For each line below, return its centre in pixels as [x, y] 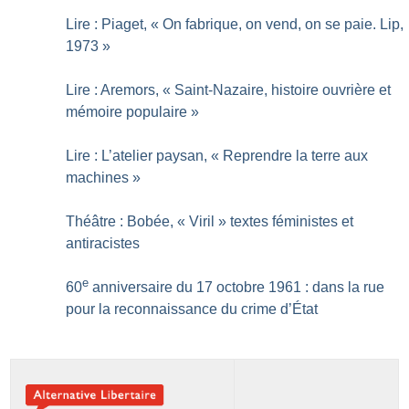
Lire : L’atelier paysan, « [143, 155]
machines [98, 177]
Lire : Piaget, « [113, 24]
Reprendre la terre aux [296, 155]
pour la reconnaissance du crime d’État [192, 309]
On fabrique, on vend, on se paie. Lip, [283, 24]
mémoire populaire [127, 111]
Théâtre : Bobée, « [126, 221]
